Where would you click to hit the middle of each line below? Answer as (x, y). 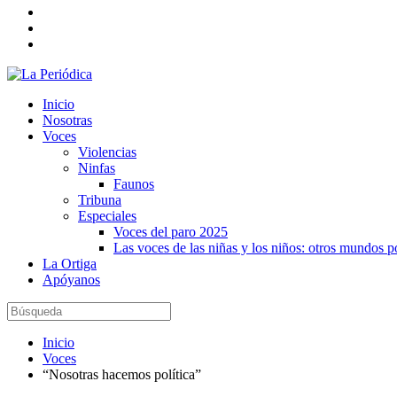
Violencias (107, 152)
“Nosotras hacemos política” (122, 374)
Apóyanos (71, 280)
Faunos (134, 184)
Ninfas (97, 168)
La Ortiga (70, 264)
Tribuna (100, 200)
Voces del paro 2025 (171, 232)
